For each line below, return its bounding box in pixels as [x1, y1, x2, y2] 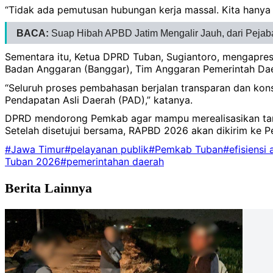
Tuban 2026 [5, 155, 60, 168]
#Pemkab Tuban [149, 143, 223, 155]
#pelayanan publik [65, 143, 149, 155]
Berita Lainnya [5, 180, 92, 196]
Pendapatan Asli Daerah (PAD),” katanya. [5, 93, 193, 106]
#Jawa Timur [5, 143, 65, 155]
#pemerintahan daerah [60, 155, 164, 168]
